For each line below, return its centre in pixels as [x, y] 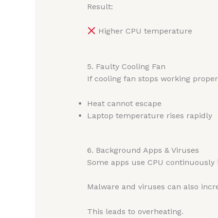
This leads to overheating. [135, 211]
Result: [100, 6]
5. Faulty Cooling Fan [126, 67]
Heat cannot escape [124, 103]
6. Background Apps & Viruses [143, 150]
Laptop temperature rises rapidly [149, 115]
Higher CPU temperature [144, 31]
